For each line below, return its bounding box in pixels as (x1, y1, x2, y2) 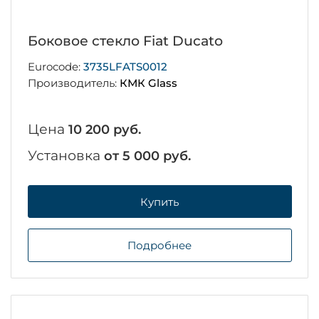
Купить (140, 194, 179, 209)
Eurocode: (27, 60, 83, 74)
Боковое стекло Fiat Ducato (27, 33, 223, 50)
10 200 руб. (68, 121, 141, 137)
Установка (27, 147, 104, 164)
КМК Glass (119, 75, 177, 90)
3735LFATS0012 (83, 60, 167, 74)
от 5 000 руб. (103, 147, 191, 164)
